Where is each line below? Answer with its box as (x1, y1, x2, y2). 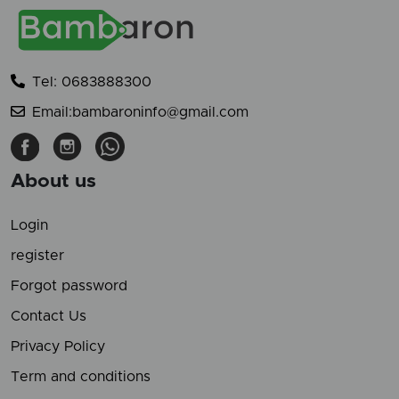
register (11, 248, 64, 264)
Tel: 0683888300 (32, 75, 151, 90)
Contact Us (11, 309, 86, 324)
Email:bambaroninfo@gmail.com (32, 105, 248, 120)
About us (11, 172, 96, 191)
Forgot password (11, 279, 127, 294)
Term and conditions (11, 370, 151, 385)
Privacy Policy (11, 339, 105, 354)
